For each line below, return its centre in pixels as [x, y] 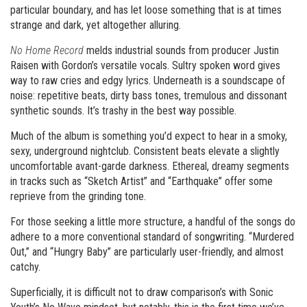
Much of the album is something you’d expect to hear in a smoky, [149, 136]
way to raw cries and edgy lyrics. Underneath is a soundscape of [148, 81]
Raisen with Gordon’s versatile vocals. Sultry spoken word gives [145, 65]
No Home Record [48, 50]
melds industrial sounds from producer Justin [183, 50]
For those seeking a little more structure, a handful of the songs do [153, 222]
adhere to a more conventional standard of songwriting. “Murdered [152, 237]
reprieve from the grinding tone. [78, 196]
